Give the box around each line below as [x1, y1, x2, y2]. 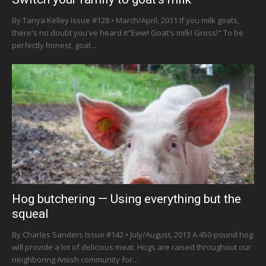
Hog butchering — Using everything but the [12, 191, 241, 206]
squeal [12, 206, 49, 221]
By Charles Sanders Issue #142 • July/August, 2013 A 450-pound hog [12, 229, 253, 240]
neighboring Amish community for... [12, 254, 138, 265]
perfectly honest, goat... [12, 40, 96, 51]
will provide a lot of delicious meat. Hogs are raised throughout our [12, 241, 251, 252]
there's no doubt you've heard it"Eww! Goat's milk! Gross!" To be [12, 27, 243, 39]
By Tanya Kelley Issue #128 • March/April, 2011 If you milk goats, [12, 15, 239, 26]
